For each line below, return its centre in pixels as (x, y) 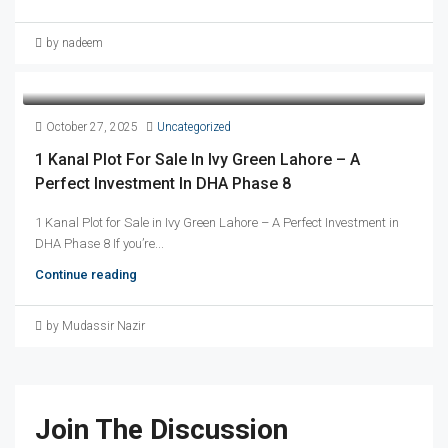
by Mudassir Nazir (95, 325)
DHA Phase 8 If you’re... (99, 243)
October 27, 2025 (92, 126)
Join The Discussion (161, 429)
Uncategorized (194, 126)
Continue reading (86, 274)
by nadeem (74, 42)
